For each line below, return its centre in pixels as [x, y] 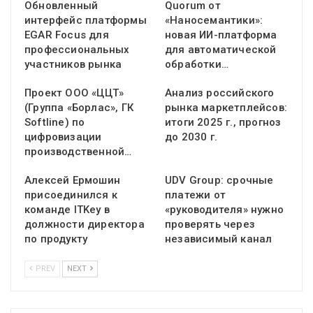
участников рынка [73, 65]
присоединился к [71, 195]
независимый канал [219, 239]
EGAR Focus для [67, 35]
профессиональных [77, 50]
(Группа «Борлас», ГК [79, 108]
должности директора [85, 225]
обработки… [197, 65]
